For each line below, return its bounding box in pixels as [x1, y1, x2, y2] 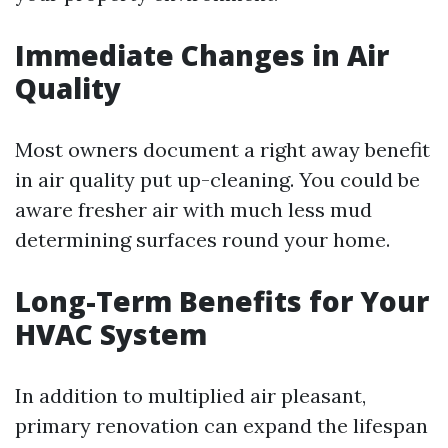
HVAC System [15, 315, 207, 354]
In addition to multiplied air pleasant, [15, 383, 366, 409]
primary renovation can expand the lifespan [15, 413, 428, 439]
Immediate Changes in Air [15, 36, 389, 75]
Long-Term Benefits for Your [15, 282, 429, 321]
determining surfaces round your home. [15, 227, 390, 253]
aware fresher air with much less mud [15, 197, 372, 223]
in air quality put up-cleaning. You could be [15, 167, 420, 193]
